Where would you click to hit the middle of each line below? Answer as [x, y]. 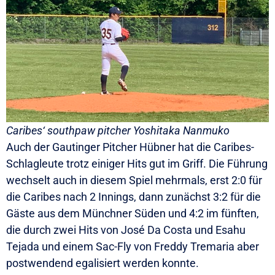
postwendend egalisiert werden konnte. [103, 263]
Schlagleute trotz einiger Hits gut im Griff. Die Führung [137, 164]
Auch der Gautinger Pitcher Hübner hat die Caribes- [130, 147]
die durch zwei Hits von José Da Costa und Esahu [126, 230]
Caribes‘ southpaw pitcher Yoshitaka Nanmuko [118, 131]
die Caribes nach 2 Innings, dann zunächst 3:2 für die [134, 197]
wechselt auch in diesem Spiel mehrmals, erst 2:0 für [134, 180]
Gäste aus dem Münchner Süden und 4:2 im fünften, [133, 214]
